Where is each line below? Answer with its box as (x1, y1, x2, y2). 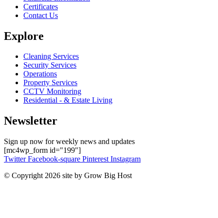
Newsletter (4, 114, 57, 127)
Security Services (23, 61, 76, 70)
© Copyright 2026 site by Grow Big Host (4, 171, 132, 180)
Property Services (23, 78, 77, 87)
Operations (23, 70, 57, 78)
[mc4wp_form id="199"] (4, 146, 81, 155)
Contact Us (23, 11, 58, 19)
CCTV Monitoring (23, 87, 81, 96)
